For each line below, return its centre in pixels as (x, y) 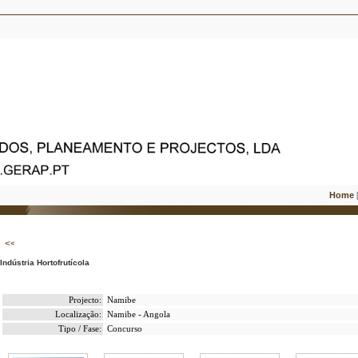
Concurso (124, 329)
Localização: (78, 314)
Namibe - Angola (138, 314)
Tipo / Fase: (80, 329)
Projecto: (85, 300)
